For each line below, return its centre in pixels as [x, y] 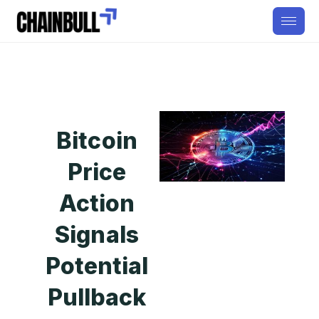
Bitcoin [97, 141]
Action [97, 203]
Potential [97, 266]
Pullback [97, 297]
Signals [97, 235]
